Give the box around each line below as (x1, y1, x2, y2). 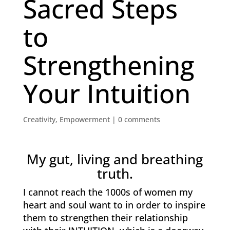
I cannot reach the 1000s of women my (23, 186, 193, 199)
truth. (97, 164, 133, 183)
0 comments (118, 114, 160, 125)
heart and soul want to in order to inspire (23, 199, 205, 212)
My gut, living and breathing (27, 150, 203, 169)
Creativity (23, 114, 55, 125)
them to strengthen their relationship (23, 212, 188, 224)
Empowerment (59, 114, 110, 125)
